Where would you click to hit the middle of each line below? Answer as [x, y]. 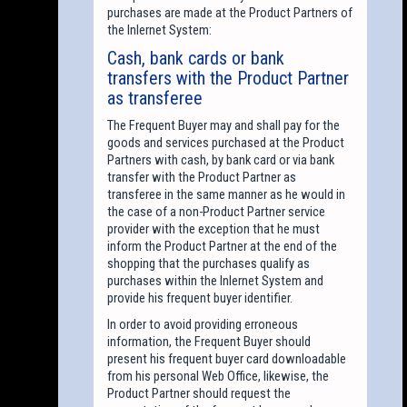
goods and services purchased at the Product [226, 142]
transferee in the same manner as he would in [227, 194]
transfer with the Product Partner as [202, 177]
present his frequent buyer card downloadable [227, 358]
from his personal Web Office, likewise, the [218, 376]
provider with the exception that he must [214, 228]
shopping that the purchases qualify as [209, 263]
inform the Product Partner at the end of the [223, 246]
